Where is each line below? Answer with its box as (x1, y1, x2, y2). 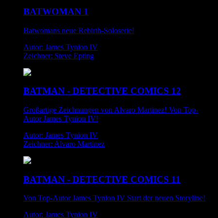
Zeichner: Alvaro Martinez (23, 139, 105, 148)
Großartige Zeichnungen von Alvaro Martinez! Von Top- (23, 105, 198, 114)
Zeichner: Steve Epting (23, 51, 94, 60)
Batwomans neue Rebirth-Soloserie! (23, 26, 134, 35)
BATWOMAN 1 (23, 6, 89, 17)
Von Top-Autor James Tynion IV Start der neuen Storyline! (23, 194, 205, 202)
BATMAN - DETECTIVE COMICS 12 (23, 86, 181, 96)
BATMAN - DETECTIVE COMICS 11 (23, 174, 181, 184)
